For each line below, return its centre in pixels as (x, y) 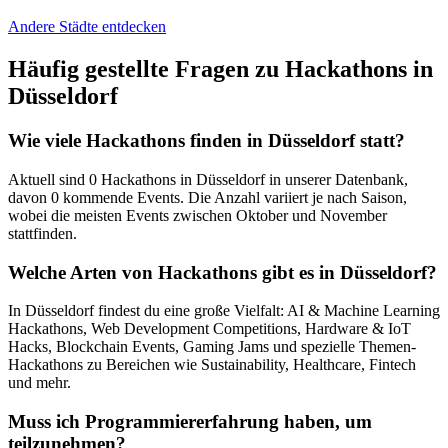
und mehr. (39, 383)
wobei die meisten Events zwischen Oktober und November (197, 215)
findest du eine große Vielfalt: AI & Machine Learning (267, 311)
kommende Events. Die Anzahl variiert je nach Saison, (233, 197)
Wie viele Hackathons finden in (138, 141)
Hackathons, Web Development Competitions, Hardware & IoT (209, 329)
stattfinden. (42, 233)
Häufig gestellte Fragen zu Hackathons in (220, 69)
